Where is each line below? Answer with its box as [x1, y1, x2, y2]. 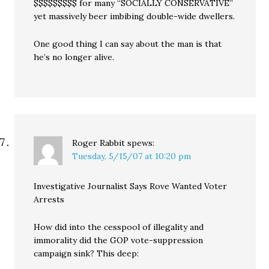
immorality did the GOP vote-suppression [34, 235, 204, 246]
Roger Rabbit [72, 138, 125, 148]
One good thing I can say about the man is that [34, 38, 222, 49]
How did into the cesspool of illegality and [34, 222, 204, 232]
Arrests [34, 194, 65, 205]
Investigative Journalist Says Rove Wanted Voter [34, 181, 228, 192]
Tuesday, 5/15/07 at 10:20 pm [72, 151, 192, 162]
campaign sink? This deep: [34, 248, 139, 259]
